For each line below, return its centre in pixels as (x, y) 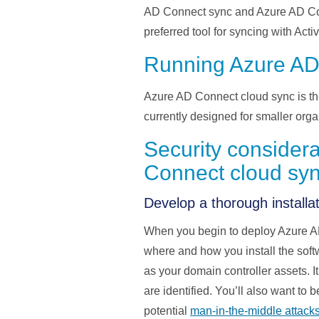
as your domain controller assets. (228, 271)
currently (167, 117)
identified (186, 291)
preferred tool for (187, 32)
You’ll (229, 291)
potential (167, 311)
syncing (249, 32)
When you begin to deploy (210, 231)
